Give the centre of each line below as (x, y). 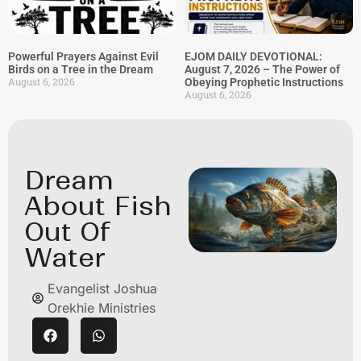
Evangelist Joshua (102, 288)
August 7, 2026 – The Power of (262, 69)
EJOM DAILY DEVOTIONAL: (253, 56)
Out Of (68, 232)
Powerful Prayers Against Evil (83, 56)
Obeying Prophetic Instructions (264, 82)
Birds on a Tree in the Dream (81, 69)
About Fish (98, 206)
